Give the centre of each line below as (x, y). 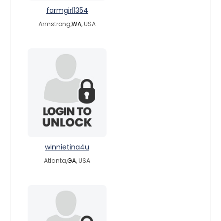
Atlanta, (55, 161)
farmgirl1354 (67, 10)
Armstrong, (55, 24)
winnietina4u (67, 147)
